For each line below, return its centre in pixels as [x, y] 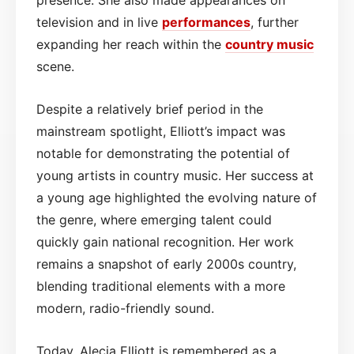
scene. [55, 66]
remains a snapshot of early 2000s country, [166, 264]
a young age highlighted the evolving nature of [177, 197]
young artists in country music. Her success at [175, 175]
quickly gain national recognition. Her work [165, 241]
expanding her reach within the [131, 44]
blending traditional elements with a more [161, 286]
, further [275, 22]
